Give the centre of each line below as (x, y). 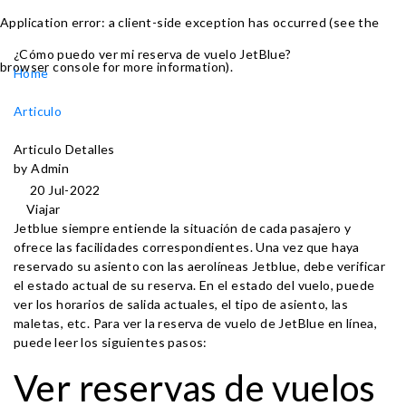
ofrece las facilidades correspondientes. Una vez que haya (187, 247)
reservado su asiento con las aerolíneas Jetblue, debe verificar (200, 266)
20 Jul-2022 (65, 190)
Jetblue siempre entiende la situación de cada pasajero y (183, 228)
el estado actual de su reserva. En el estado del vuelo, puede (194, 285)
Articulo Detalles (64, 149)
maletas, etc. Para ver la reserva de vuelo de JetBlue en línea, (196, 323)
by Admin (42, 168)
